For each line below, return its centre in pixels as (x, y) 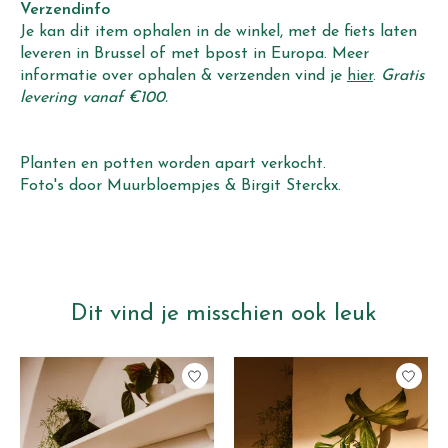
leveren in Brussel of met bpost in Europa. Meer (194, 54)
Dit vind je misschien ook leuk (224, 315)
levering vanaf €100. (94, 98)
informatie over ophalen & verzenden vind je (183, 76)
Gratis (403, 76)
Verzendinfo (65, 10)
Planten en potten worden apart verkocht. (173, 164)
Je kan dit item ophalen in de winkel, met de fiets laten (218, 32)
